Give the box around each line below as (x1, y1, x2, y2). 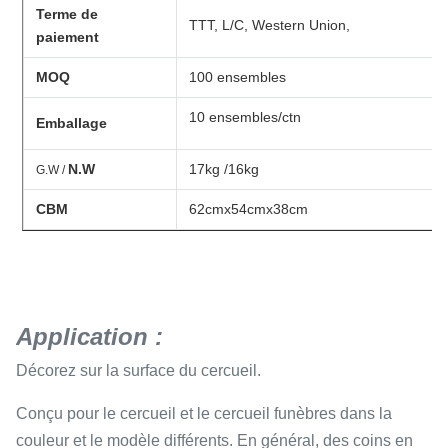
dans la (336, 405, 392, 422)
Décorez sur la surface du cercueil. (16, 362, 265, 379)
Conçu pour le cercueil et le (16, 405, 210, 422)
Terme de (36, 6, 99, 22)
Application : (16, 323, 163, 350)
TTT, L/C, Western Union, (189, 17, 351, 33)
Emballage (36, 115, 108, 131)
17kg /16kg (189, 161, 260, 177)
